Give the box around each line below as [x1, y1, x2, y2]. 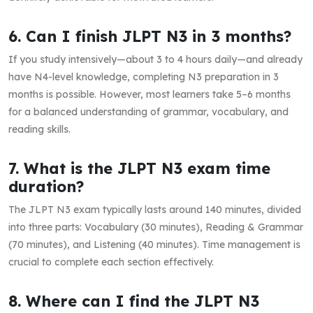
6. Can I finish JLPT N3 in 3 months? [8, 26, 291, 45]
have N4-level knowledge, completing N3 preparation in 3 [8, 70, 279, 83]
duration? [8, 176, 84, 196]
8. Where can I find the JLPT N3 [8, 291, 259, 310]
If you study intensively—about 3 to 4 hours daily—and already [8, 52, 303, 66]
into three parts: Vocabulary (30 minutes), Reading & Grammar [8, 220, 303, 233]
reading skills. [8, 122, 71, 136]
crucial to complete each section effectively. [8, 255, 214, 268]
